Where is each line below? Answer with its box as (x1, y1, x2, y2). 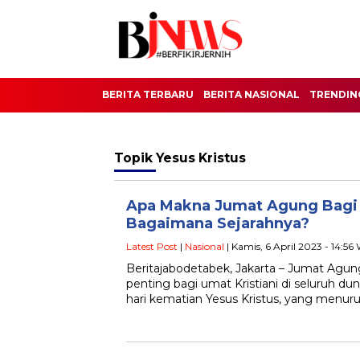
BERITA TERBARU (102, 88, 194, 100)
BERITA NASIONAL (203, 88, 300, 100)
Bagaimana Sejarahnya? (126, 215, 309, 232)
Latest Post (126, 240, 178, 252)
